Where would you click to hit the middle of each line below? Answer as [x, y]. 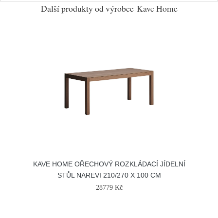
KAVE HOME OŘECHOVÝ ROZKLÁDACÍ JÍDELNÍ [109, 164]
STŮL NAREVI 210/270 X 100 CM [109, 175]
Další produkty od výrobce [87, 8]
